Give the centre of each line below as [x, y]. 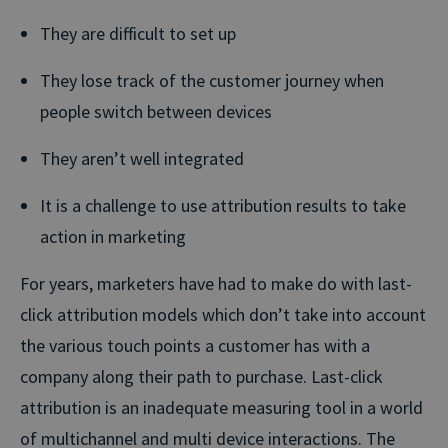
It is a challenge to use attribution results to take [223, 205]
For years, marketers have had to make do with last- [216, 283]
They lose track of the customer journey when [212, 80]
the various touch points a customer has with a [195, 345]
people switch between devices [156, 111]
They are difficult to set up [138, 33]
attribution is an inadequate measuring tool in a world [221, 407]
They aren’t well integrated [142, 158]
